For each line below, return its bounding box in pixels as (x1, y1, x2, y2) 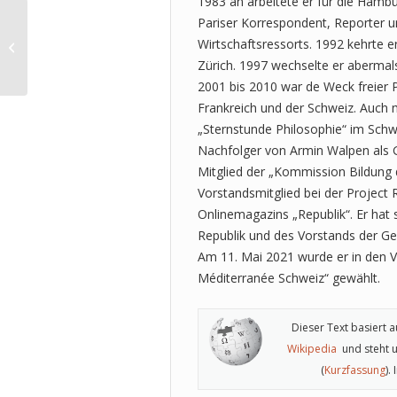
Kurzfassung (324, 362, 385, 378)
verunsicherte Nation (31, 48, 144, 64)
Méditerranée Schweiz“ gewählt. (198, 269, 380, 286)
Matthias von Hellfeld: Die (31, 29, 168, 45)
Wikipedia (287, 340, 337, 356)
